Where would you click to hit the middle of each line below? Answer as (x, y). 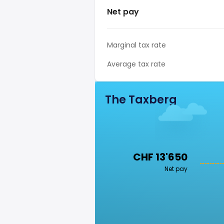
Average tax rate (136, 64)
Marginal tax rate (136, 45)
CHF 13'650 (160, 157)
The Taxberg (141, 100)
